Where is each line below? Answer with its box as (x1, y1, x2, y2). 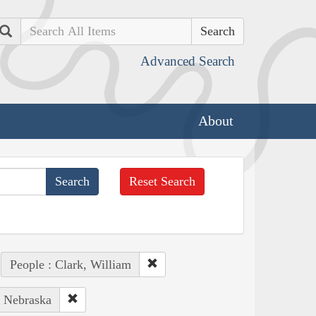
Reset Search (129, 174, 196, 188)
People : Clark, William (9, 257, 131, 272)
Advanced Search (140, 54, 235, 68)
